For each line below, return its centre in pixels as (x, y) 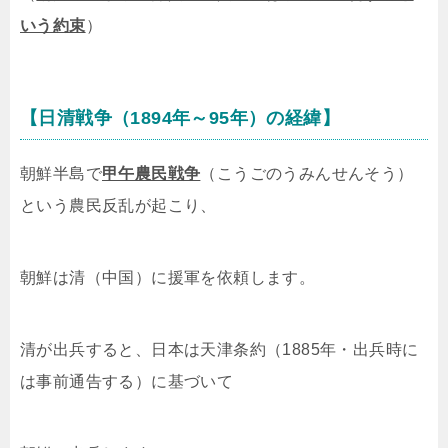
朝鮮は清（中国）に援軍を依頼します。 (168, 277)
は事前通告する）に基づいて (127, 381)
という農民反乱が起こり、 (118, 205)
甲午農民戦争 (151, 173)
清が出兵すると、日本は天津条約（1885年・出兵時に (219, 349)
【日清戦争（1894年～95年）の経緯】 (180, 117)
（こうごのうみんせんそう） (307, 173)
